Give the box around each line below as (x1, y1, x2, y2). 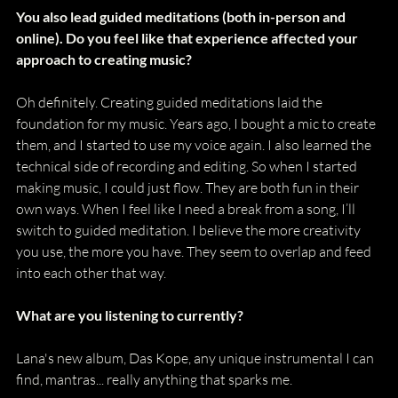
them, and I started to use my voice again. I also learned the (16, 135, 374, 154)
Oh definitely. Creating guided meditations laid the (16, 92, 325, 111)
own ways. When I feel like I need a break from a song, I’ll (16, 199, 358, 218)
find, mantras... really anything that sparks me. (16, 370, 292, 388)
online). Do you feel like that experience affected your (16, 28, 361, 46)
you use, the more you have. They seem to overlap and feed (16, 242, 374, 260)
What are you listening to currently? (16, 306, 243, 323)
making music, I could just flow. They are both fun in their (16, 178, 362, 196)
